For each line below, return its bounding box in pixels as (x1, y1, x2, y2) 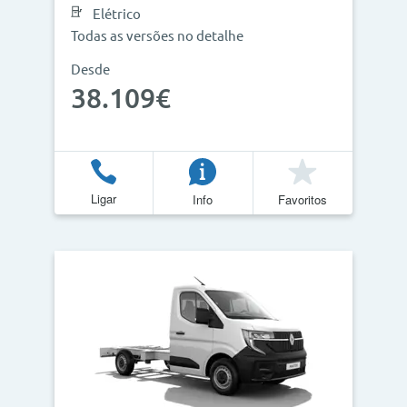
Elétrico (93, 6, 141, 22)
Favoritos (278, 190, 328, 208)
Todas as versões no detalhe (71, 28, 243, 44)
